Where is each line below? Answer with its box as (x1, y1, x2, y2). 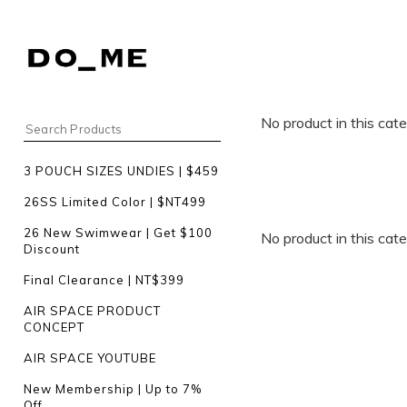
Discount (24, 242, 80, 256)
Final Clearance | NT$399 (24, 273, 184, 287)
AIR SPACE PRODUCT (24, 303, 161, 318)
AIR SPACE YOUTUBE (24, 351, 156, 365)
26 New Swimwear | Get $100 (24, 225, 213, 240)
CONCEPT (24, 320, 84, 334)
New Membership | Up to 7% (24, 382, 202, 396)
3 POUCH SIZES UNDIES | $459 (24, 164, 219, 178)
